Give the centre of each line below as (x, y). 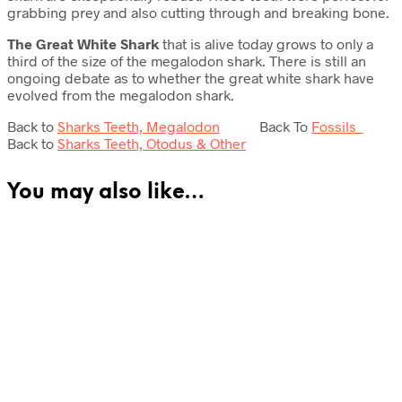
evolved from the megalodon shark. (121, 95)
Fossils (337, 127)
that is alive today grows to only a (266, 44)
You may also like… (106, 193)
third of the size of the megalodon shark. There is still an (187, 61)
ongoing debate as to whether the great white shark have (191, 78)
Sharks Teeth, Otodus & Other (152, 144)
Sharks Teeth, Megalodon (139, 127)
